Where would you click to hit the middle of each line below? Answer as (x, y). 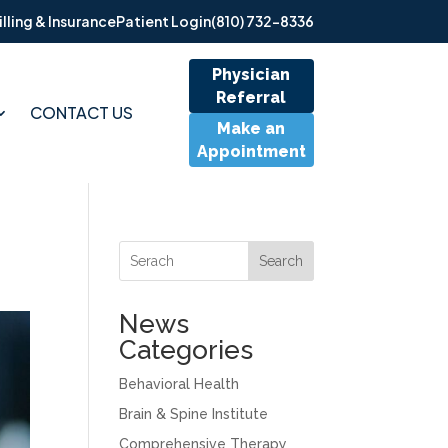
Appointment (251, 151)
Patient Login (163, 21)
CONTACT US (81, 112)
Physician (251, 74)
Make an (251, 128)
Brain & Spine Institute (194, 414)
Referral (251, 97)
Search (280, 261)
